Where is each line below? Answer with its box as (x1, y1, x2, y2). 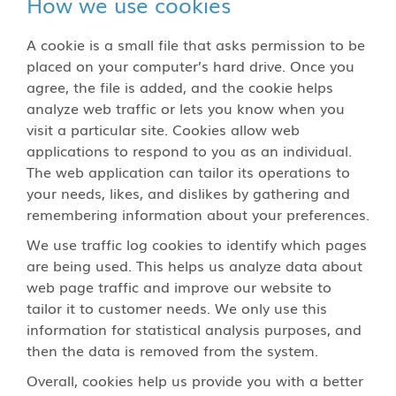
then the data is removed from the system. (27, 339, 318, 361)
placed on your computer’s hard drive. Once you (27, 55, 354, 76)
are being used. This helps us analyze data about (27, 255, 362, 276)
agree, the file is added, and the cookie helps (27, 76, 333, 97)
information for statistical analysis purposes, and (27, 318, 362, 339)
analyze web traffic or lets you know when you (27, 97, 345, 118)
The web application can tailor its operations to (27, 161, 350, 182)
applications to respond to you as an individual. (27, 140, 352, 161)
